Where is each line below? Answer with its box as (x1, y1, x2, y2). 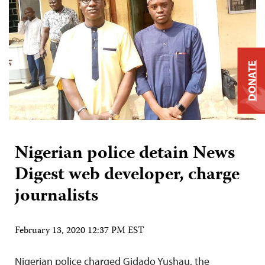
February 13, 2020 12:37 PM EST (15, 224, 144, 240)
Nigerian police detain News (15, 140, 235, 169)
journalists (15, 182, 98, 212)
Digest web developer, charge (15, 161, 240, 190)
